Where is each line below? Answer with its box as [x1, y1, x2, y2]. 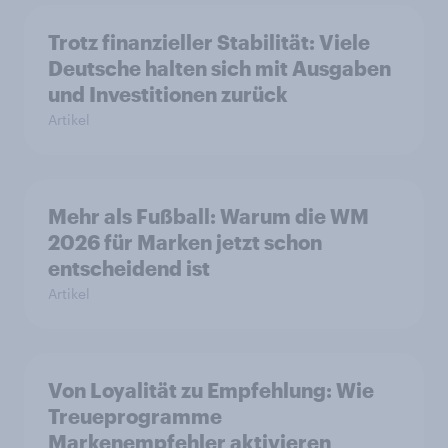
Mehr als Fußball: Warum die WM [48, 204, 369, 229]
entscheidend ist [48, 256, 210, 281]
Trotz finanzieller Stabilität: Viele [48, 30, 370, 55]
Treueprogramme [48, 404, 222, 429]
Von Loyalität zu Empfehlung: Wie [48, 378, 374, 403]
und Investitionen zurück [48, 82, 288, 107]
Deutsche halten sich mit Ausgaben [48, 56, 391, 81]
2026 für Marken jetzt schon [48, 230, 322, 255]
